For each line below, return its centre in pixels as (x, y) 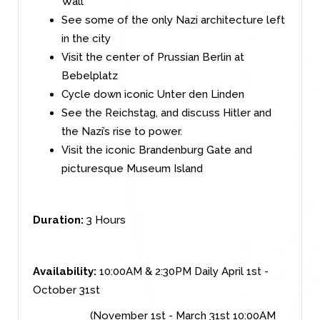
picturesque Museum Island (132, 168)
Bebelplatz (90, 75)
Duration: (58, 220)
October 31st (66, 290)
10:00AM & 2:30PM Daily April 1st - (182, 271)
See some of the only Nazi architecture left (173, 20)
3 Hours (105, 220)
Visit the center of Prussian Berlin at (153, 57)
